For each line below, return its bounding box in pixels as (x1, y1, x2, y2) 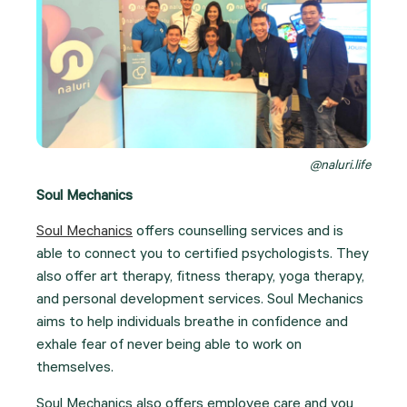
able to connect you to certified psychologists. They (36, 247, 369, 264)
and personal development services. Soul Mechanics (36, 293, 363, 310)
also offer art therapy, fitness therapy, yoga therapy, (36, 270, 364, 287)
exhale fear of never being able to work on (36, 338, 302, 355)
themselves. (36, 361, 114, 378)
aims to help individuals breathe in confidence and (36, 315, 348, 333)
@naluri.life (310, 159, 371, 174)
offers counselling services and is (133, 224, 343, 242)
